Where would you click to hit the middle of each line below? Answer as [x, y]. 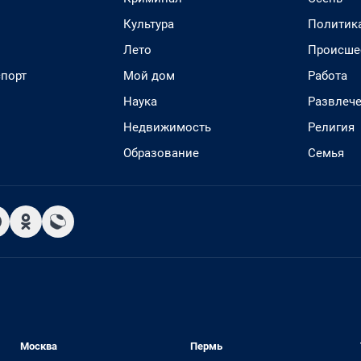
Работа [328, 76]
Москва [39, 346]
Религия [331, 127]
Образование [161, 153]
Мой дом [149, 76]
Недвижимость [167, 127]
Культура [149, 24]
